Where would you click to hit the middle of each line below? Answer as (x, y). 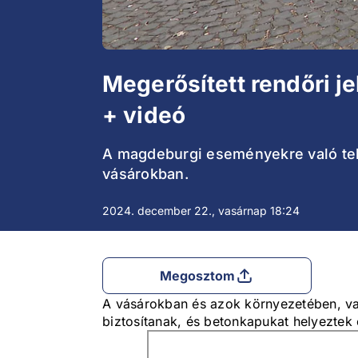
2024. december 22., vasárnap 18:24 (201, 211)
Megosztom (197, 276)
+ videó (144, 115)
